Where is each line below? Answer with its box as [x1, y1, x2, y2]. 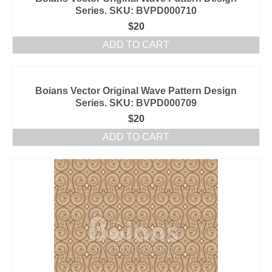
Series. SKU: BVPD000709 [75, 98, 197, 108]
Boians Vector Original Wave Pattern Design [35, 86, 237, 96]
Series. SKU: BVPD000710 [75, 5, 197, 16]
